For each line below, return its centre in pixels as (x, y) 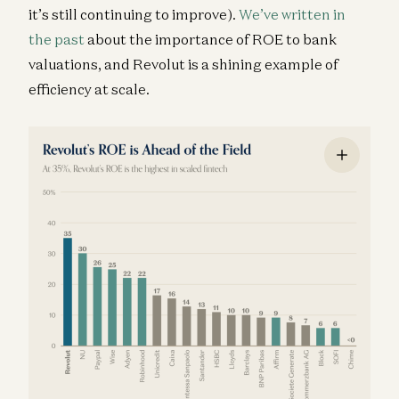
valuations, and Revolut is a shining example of (183, 65)
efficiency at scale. (89, 90)
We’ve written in (292, 15)
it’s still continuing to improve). (134, 15)
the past (57, 40)
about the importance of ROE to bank (211, 40)
